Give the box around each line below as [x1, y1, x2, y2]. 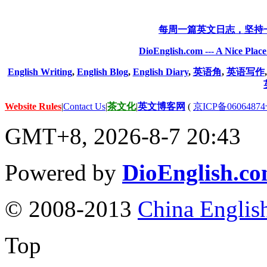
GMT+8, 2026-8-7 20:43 [5, 123, 241, 149]
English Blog [76, 66, 128, 77]
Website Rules [5, 101, 61, 111]
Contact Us [63, 101, 105, 111]
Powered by [5, 159, 122, 185]
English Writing [7, 66, 72, 77]
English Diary [132, 66, 188, 77]
